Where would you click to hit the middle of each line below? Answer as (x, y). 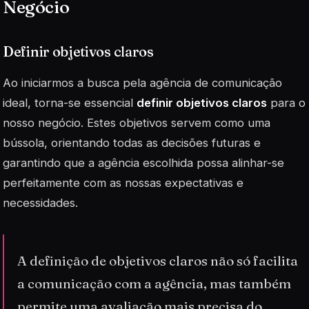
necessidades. (40, 202)
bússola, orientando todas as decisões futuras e (132, 142)
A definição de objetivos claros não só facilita (158, 261)
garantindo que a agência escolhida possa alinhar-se (143, 162)
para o (286, 102)
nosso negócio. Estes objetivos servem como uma (137, 122)
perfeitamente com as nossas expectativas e (123, 182)
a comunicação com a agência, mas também (154, 284)
